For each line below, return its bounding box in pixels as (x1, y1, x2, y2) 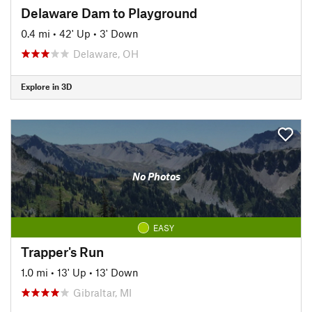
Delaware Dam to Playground (21, 4, 197, 21)
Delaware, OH (73, 47, 139, 60)
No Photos (132, 170, 180, 182)
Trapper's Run (21, 243, 104, 260)
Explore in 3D (21, 81, 72, 91)
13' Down (95, 265, 139, 279)
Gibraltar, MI (73, 286, 132, 299)
